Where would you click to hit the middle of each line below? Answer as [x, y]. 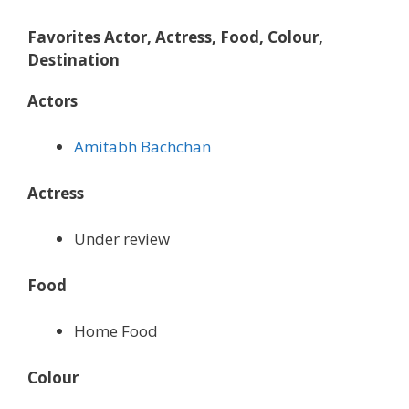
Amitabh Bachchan [142, 147]
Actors [52, 100]
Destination [73, 59]
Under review [122, 239]
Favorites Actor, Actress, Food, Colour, [175, 37]
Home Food [116, 331]
